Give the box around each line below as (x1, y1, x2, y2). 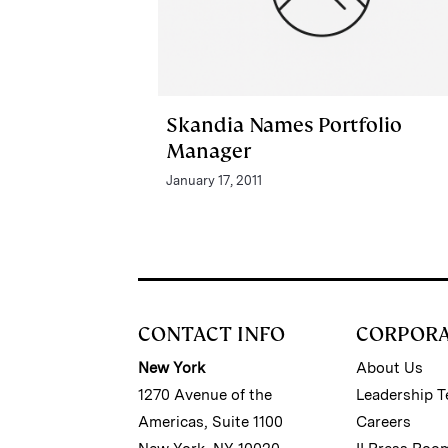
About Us (356, 358, 424, 377)
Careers (356, 412, 412, 431)
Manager (166, 137, 251, 164)
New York (138, 358, 205, 377)
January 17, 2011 (166, 172, 262, 188)
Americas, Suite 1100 (138, 412, 283, 431)
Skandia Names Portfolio (166, 111, 402, 138)
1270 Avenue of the (138, 385, 272, 404)
